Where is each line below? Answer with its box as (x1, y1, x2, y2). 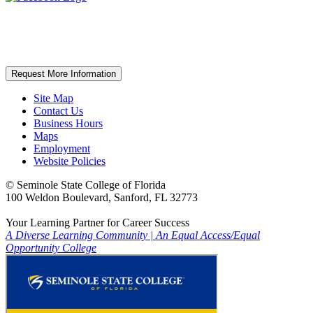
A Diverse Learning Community (6, 229, 150, 242)
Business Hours (34, 117, 103, 130)
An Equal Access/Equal (156, 229, 260, 242)
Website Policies (34, 155, 105, 168)
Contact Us (34, 105, 83, 117)
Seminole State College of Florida (14, 179, 166, 191)
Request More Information (11, 68, 116, 80)
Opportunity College (6, 242, 96, 254)
